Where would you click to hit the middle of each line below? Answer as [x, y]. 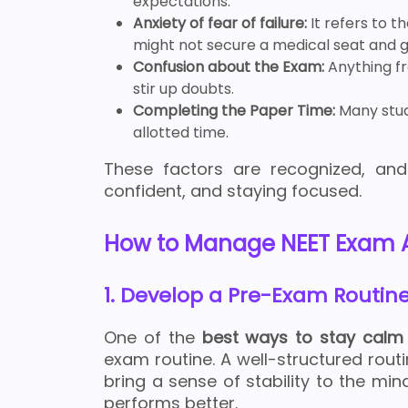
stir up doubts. [184, 89]
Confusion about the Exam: [230, 67]
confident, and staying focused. [233, 191]
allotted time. [181, 133]
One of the [153, 338]
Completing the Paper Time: [236, 111]
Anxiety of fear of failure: [220, 24]
